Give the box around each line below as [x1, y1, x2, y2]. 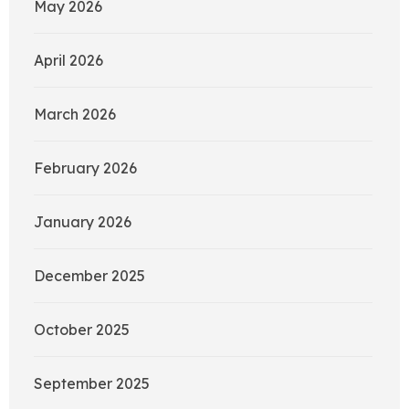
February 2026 [34, 158, 137, 177]
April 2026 [34, 50, 103, 69]
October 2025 [34, 320, 130, 339]
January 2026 [34, 212, 131, 231]
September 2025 [34, 373, 150, 393]
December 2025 [34, 266, 145, 285]
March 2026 [34, 104, 116, 123]
